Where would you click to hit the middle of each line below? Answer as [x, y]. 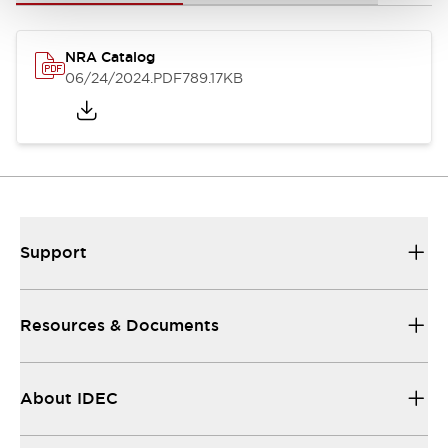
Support [53, 252]
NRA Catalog [110, 57]
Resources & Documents [119, 325]
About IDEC [69, 398]
